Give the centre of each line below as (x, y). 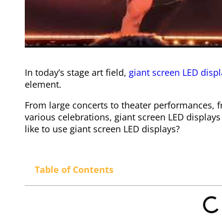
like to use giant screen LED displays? (102, 129)
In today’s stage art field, (77, 72)
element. (43, 84)
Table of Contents (74, 169)
